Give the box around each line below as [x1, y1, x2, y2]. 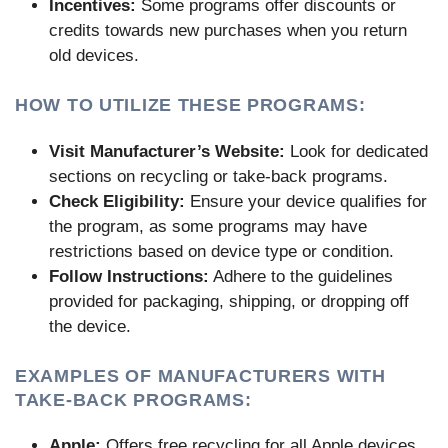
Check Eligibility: [49, 191, 185, 211]
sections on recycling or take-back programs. [49, 166, 388, 186]
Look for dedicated [285, 141, 428, 161]
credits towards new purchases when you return [49, 20, 407, 40]
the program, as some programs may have [49, 216, 367, 236]
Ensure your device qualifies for [185, 191, 427, 211]
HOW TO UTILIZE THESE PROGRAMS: [15, 95, 366, 116]
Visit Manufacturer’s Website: [49, 141, 285, 161]
